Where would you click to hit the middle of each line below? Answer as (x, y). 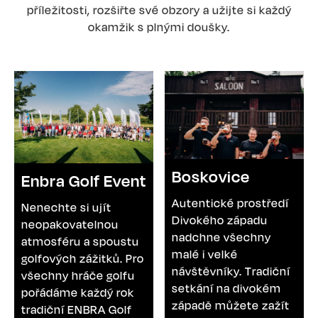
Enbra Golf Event (84, 181)
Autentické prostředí (230, 203)
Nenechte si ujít (66, 208)
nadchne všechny (221, 237)
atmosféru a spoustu (80, 242)
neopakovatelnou (70, 225)
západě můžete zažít (231, 305)
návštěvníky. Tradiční (231, 271)
